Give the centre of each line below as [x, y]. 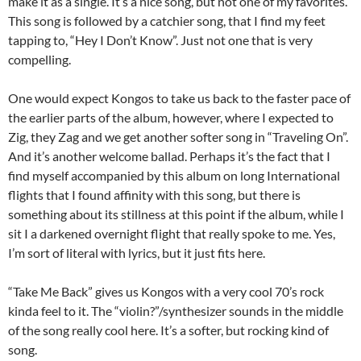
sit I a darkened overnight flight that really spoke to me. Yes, [172, 233]
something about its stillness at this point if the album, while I [176, 214]
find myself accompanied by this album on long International [174, 175]
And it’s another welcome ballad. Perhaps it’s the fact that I [169, 156]
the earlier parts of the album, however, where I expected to [171, 117]
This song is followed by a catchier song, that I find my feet [167, 21]
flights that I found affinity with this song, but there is [154, 195]
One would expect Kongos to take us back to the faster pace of [179, 98]
